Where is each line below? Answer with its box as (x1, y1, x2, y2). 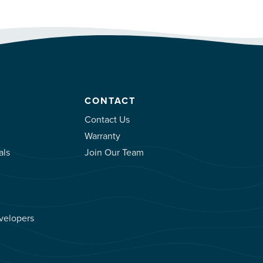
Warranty (85, 129, 121, 142)
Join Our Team (85, 145, 144, 159)
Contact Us (85, 112, 130, 126)
